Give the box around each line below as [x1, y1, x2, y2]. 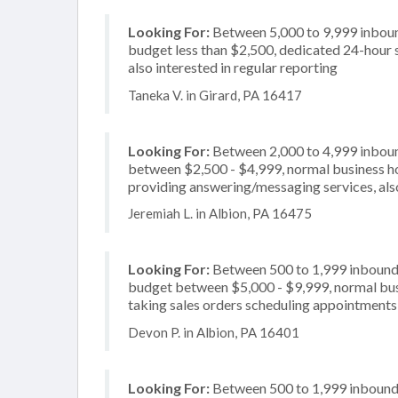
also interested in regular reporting [128, 59, 338, 76]
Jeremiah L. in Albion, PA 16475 [128, 205, 312, 221]
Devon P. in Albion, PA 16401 [128, 323, 299, 340]
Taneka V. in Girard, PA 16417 [128, 86, 302, 103]
